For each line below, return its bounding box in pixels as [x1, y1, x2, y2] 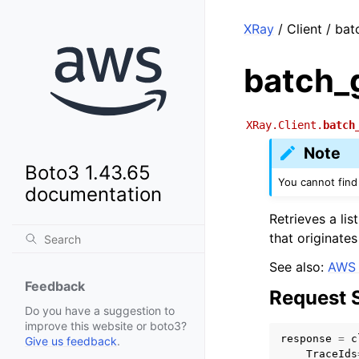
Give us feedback [25, 334, 117, 349]
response [280, 332, 332, 345]
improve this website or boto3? [25, 319, 187, 333]
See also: [269, 258, 328, 275]
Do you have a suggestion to [25, 304, 175, 318]
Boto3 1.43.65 [25, 161, 151, 185]
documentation [25, 183, 162, 207]
